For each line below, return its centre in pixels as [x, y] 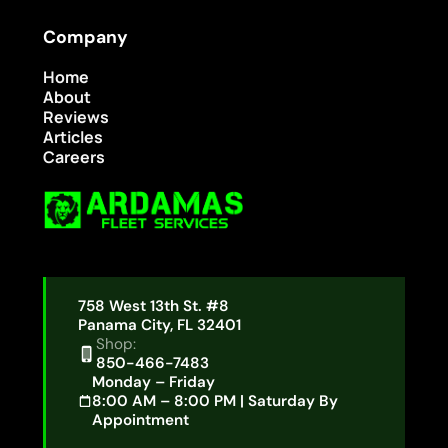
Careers [73, 157]
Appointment [141, 419]
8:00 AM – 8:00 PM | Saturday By [215, 400]
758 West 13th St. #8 [153, 305]
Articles [72, 137]
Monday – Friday [154, 381]
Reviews [75, 117]
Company [85, 37]
